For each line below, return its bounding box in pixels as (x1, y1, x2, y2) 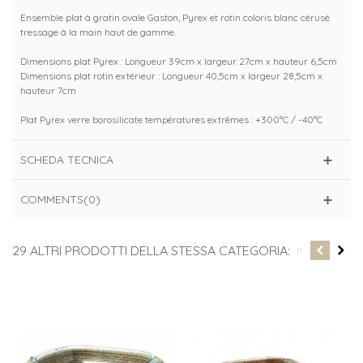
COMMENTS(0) (20, 192, 100, 207)
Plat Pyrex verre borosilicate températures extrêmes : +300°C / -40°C (20, 113, 322, 126)
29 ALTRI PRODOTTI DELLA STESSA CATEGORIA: (12, 242, 290, 259)
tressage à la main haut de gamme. (20, 26, 176, 39)
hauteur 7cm (20, 84, 79, 97)
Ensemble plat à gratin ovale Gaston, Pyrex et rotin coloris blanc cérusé (20, 11, 330, 24)
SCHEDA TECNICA (20, 152, 113, 167)
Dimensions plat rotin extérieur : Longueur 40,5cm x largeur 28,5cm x (20, 70, 322, 83)
